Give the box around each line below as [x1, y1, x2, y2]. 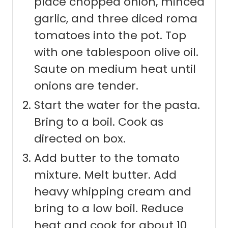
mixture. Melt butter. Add [34, 167, 177, 183]
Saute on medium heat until [34, 61, 196, 77]
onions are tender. [34, 78, 138, 94]
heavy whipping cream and [34, 184, 191, 200]
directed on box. [34, 131, 126, 147]
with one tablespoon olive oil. [34, 44, 198, 61]
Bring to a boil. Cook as [34, 114, 163, 130]
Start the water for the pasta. [34, 97, 200, 113]
